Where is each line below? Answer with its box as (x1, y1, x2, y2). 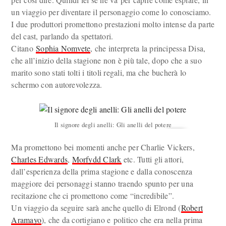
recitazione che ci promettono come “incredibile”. (11, 190, 175, 201)
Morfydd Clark (72, 154, 122, 164)
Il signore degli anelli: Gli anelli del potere (54, 120, 172, 129)
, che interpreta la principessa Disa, (90, 43, 206, 53)
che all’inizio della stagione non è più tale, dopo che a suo (11, 55, 202, 66)
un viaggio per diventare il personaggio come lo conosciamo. (11, 7, 211, 17)
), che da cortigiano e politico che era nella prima (41, 214, 203, 225)
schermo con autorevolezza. (11, 79, 102, 90)
